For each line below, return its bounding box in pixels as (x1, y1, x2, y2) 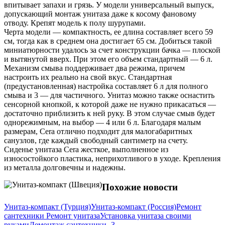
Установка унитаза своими (100, 211, 191, 220)
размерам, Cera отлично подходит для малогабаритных (4, 127, 192, 136)
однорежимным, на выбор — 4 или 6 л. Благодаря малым (4, 118, 201, 127)
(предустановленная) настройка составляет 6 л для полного (4, 82, 208, 91)
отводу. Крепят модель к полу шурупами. (4, 19, 146, 28)
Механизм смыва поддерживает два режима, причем (4, 64, 185, 73)
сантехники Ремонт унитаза (4, 211, 100, 220)
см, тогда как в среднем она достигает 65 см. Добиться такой (4, 37, 212, 46)
